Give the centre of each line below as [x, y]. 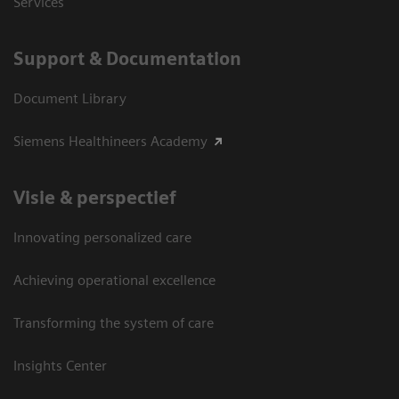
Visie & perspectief [95, 197]
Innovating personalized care [102, 237]
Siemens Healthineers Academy [110, 141]
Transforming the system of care [114, 322]
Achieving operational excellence [114, 280]
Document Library [70, 98]
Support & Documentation [127, 58]
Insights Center [60, 365]
